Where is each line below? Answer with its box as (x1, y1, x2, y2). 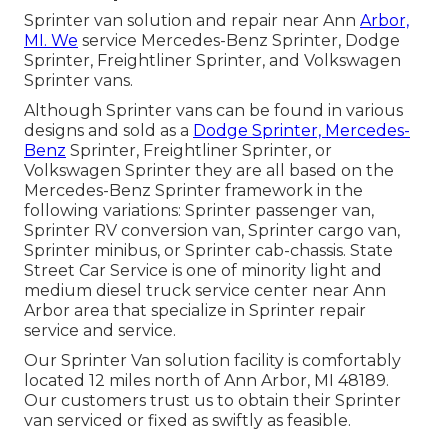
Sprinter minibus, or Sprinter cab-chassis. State (24, 241, 393, 261)
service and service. (24, 321, 176, 341)
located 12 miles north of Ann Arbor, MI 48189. (24, 371, 389, 391)
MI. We (24, 31, 78, 51)
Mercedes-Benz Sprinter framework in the (24, 181, 363, 201)
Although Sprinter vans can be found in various (24, 101, 403, 121)
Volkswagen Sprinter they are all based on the (24, 161, 394, 181)
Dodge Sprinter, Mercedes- (193, 121, 410, 141)
